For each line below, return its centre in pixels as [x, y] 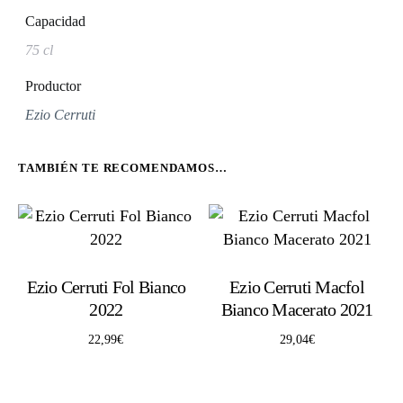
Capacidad [55, 22]
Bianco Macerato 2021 [297, 309]
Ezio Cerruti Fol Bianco [106, 287]
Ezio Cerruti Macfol [297, 287]
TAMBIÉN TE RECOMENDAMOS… [123, 169]
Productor [53, 86]
